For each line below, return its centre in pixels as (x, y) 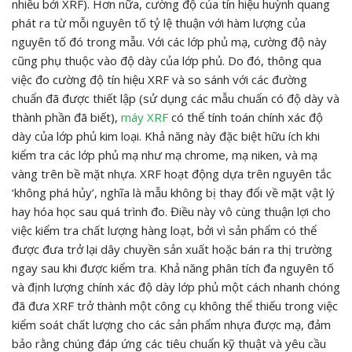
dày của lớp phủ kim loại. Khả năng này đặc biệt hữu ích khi (166, 136)
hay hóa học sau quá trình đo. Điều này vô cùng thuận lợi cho (171, 212)
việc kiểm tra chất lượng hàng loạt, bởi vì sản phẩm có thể (164, 231)
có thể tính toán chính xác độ (246, 117)
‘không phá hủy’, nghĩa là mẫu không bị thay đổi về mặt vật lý (173, 193)
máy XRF (145, 117)
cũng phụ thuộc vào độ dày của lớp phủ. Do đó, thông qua (167, 61)
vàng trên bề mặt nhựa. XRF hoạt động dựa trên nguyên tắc (172, 174)
